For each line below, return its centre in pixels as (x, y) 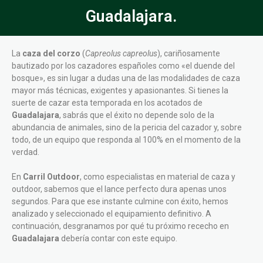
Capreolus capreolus (121, 54)
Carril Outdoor (51, 177)
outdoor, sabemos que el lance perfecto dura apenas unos (119, 189)
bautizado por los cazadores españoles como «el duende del (123, 66)
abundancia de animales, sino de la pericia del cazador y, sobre (127, 128)
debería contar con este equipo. (118, 239)
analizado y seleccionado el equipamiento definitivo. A (112, 214)
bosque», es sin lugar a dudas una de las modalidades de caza (126, 78)
